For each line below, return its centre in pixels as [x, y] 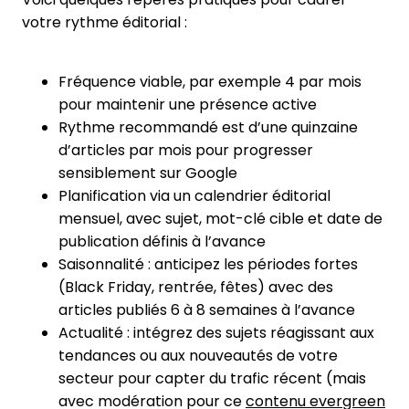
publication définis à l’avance [162, 241]
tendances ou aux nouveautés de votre [198, 355]
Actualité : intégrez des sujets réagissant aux [216, 332]
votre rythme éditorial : [105, 22]
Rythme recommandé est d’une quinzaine [208, 127]
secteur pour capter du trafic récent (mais [212, 378]
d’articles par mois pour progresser [186, 150]
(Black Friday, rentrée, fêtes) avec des [196, 287]
